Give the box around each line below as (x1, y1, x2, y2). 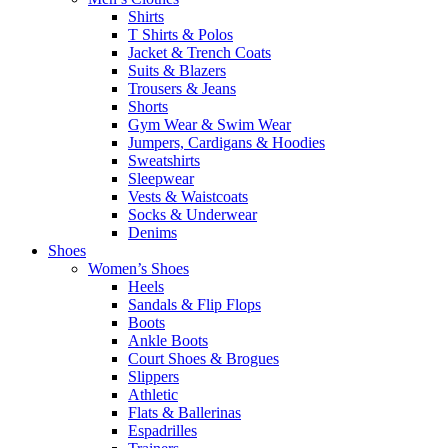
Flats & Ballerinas (128, 404, 241, 421)
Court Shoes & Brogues (128, 350, 279, 367)
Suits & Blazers (128, 62, 226, 79)
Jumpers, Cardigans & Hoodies (128, 134, 325, 151)
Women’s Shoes (88, 260, 189, 277)
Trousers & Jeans (128, 80, 236, 97)
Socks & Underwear (128, 206, 257, 223)
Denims (128, 224, 177, 241)
